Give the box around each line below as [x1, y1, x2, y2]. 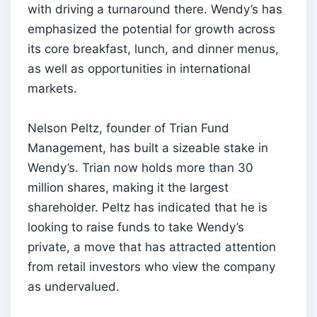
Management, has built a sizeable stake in [28, 140, 268, 155]
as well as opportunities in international [28, 61, 250, 76]
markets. [28, 81, 77, 96]
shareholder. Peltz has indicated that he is [28, 200, 267, 214]
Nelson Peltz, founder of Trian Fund [28, 120, 229, 135]
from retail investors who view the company [28, 259, 275, 274]
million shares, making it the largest [28, 180, 229, 195]
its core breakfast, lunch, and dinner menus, [28, 41, 279, 56]
